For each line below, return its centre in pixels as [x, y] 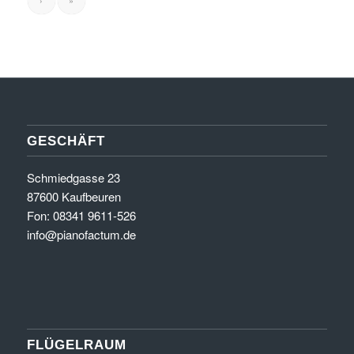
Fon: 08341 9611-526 [81, 216]
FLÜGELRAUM [76, 344]
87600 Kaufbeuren [73, 197]
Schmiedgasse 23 [73, 178]
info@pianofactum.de [81, 235]
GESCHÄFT [66, 141]
